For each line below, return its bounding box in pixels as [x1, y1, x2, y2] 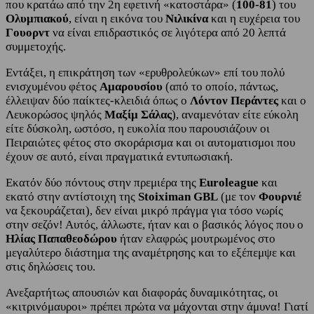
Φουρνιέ [259, 190, 301, 204]
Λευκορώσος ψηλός [6, 108, 104, 122]
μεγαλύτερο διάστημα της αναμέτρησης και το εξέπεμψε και [6, 246, 296, 260]
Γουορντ [6, 26, 53, 40]
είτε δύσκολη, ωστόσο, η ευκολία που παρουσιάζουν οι [6, 122, 270, 136]
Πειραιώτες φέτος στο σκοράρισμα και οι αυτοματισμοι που [6, 136, 295, 150]
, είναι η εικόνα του [69, 12, 165, 26]
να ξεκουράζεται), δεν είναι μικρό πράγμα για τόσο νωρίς [6, 204, 283, 218]
